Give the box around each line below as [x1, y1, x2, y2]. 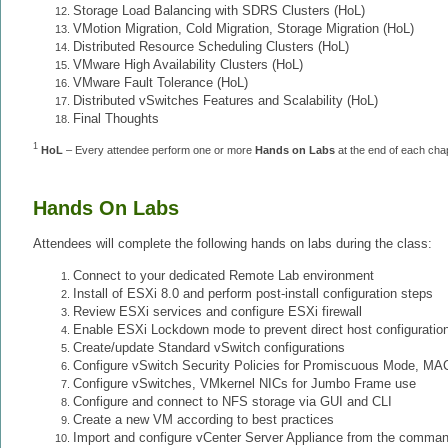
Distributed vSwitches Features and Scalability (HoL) [73, 92, 378, 108]
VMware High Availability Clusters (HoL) [73, 56, 303, 72]
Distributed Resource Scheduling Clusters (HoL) [73, 38, 349, 54]
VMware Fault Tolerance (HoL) [73, 74, 248, 90]
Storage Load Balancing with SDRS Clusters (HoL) [73, 2, 365, 18]
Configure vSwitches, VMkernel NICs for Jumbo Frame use [73, 375, 416, 391]
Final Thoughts [73, 110, 159, 126]
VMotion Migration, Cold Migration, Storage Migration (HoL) [73, 20, 414, 36]
